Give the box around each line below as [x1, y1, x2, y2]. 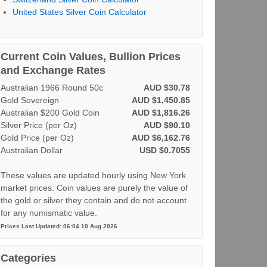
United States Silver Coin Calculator [12, 7, 147, 17]
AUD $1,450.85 [131, 95, 190, 105]
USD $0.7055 [139, 145, 190, 155]
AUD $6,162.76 [131, 133, 190, 142]
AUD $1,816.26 [131, 108, 190, 117]
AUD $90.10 [143, 120, 190, 130]
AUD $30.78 [143, 83, 190, 92]
